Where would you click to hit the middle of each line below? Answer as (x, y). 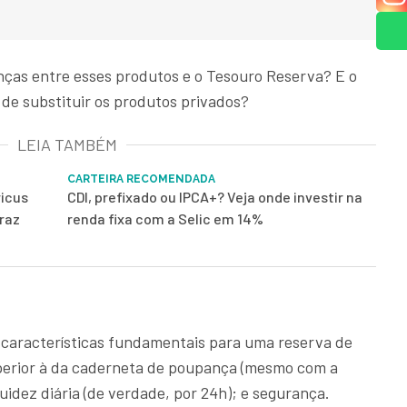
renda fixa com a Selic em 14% (165, 219)
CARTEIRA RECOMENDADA (141, 179)
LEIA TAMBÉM (67, 145)
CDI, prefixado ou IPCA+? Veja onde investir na (215, 197)
